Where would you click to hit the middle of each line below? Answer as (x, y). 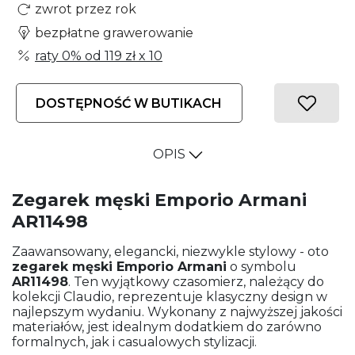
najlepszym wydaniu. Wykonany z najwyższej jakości (177, 312)
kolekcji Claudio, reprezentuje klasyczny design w (170, 297)
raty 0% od (70, 55)
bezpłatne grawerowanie (114, 32)
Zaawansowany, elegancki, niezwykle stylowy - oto (170, 252)
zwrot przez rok (86, 10)
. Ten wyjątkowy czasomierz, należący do (196, 282)
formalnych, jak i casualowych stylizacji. (134, 342)
